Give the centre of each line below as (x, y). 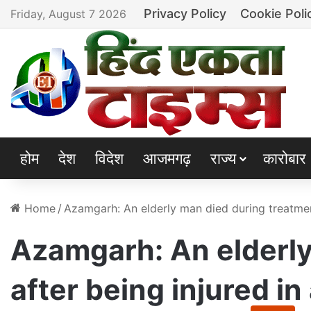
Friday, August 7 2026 (68, 14)
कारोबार (285, 158)
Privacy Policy (185, 14)
